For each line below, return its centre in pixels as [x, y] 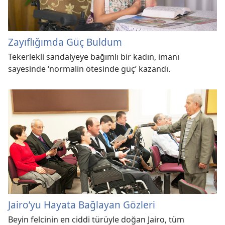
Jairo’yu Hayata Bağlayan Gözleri [82, 204]
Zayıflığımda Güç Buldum [65, 42]
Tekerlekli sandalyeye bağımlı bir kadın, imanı [94, 57]
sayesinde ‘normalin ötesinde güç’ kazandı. [89, 69]
